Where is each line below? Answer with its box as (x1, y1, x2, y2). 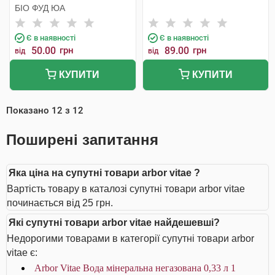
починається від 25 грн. (7, 198, 113, 208)
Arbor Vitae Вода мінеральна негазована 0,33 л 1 (34, 263, 236, 273)
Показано (6, 105, 52, 116)
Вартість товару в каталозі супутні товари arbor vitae (7, 184, 245, 194)
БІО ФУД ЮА (15, 3, 65, 13)
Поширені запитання (6, 131, 158, 148)
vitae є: (7, 247, 37, 258)
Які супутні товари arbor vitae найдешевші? (9, 217, 220, 228)
